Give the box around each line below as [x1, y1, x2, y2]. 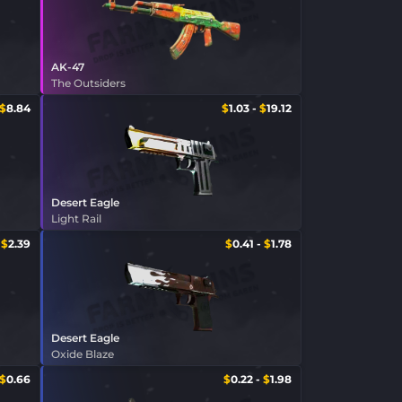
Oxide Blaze [50, 347, 114, 362]
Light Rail [50, 212, 101, 226]
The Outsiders [50, 75, 126, 90]
